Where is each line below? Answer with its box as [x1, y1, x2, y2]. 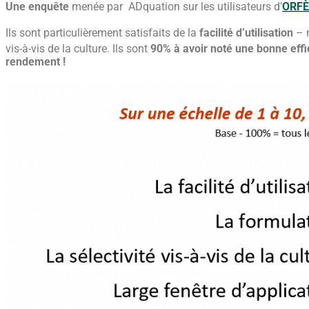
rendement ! [6, 55, 66, 69]
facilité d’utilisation [199, 26, 293, 40]
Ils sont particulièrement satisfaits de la [6, 26, 199, 40]
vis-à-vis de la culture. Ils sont [6, 42, 150, 56]
